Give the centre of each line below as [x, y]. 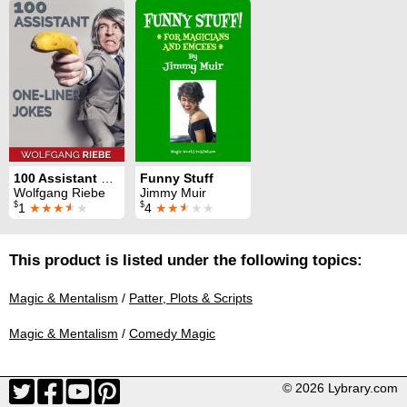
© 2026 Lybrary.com [340, 388]
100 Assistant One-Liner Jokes [107, 178]
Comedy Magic [172, 334]
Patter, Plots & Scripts [191, 298]
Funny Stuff [177, 178]
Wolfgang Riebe [60, 192]
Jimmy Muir [173, 192]
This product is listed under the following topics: [186, 261]
